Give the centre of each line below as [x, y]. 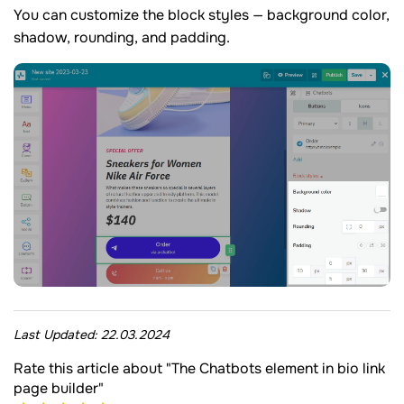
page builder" [59, 389]
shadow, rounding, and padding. [122, 38]
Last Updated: [57, 335]
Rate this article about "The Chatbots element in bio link [199, 369]
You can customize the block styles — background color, [202, 15]
